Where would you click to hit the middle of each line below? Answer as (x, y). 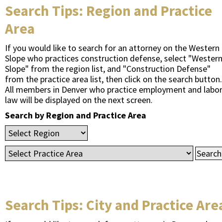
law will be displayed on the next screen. (79, 100)
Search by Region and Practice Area (76, 115)
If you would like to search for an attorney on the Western (112, 48)
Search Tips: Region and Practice (109, 11)
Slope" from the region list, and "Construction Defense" (108, 69)
